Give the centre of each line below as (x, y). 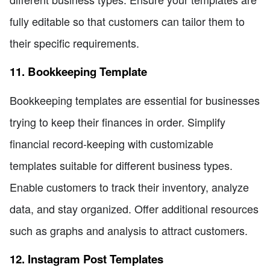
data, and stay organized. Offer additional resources (134, 209)
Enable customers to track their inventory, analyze (129, 187)
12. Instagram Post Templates (86, 259)
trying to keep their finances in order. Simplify (118, 122)
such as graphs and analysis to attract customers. (129, 231)
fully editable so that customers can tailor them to (127, 21)
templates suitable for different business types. (121, 165)
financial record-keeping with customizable (111, 144)
